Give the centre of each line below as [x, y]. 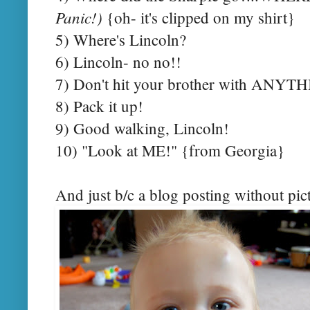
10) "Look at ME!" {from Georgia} [170, 150]
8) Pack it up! [99, 106]
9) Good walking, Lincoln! [142, 128]
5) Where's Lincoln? [121, 39]
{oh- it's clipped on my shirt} [199, 17]
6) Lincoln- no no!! [118, 61]
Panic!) [79, 17]
